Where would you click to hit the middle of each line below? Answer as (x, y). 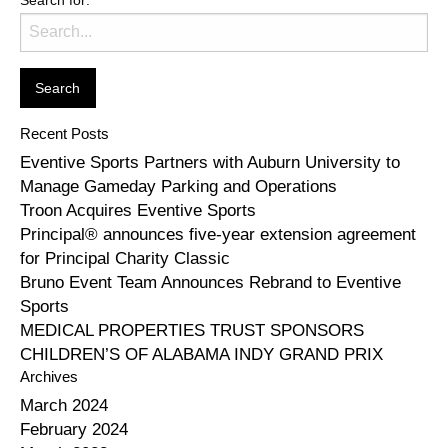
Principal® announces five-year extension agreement (218, 235)
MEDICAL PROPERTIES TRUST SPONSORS (192, 331)
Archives (49, 377)
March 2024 (64, 406)
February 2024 (74, 430)
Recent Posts (64, 134)
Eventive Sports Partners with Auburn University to (210, 163)
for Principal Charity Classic (125, 259)
